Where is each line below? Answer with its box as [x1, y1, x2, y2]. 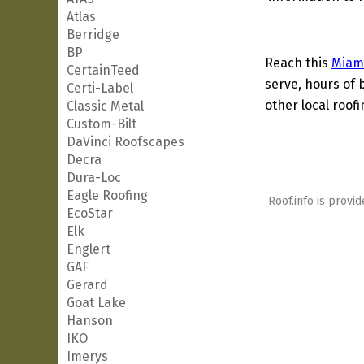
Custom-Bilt [67, 116, 136, 132]
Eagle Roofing [67, 188, 148, 203]
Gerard [67, 277, 108, 292]
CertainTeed [67, 63, 140, 78]
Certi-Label [67, 80, 133, 96]
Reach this [265, 55, 331, 71]
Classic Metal [67, 98, 144, 114]
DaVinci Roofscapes [67, 134, 184, 149]
